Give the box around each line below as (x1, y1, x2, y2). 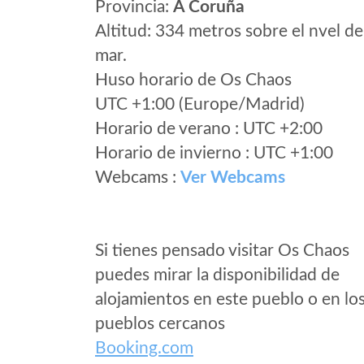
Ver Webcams (180, 169, 285, 186)
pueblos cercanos (95, 315, 225, 332)
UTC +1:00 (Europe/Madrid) (95, 96, 305, 113)
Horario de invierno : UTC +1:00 (95, 145, 333, 162)
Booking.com (95, 340, 193, 357)
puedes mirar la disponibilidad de (95, 266, 340, 284)
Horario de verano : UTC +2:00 (95, 120, 323, 137)
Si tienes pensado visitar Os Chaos (95, 242, 349, 259)
